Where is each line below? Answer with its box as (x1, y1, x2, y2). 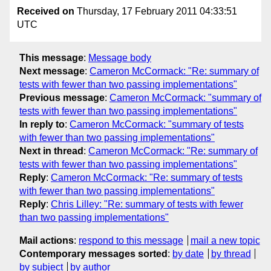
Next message (19, 65, 85, 76)
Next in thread (19, 145, 83, 156)
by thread (211, 248, 251, 259)
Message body (88, 52, 151, 63)
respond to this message (79, 235, 183, 246)
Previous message (19, 92, 105, 103)
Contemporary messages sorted (19, 248, 168, 259)
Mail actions (19, 235, 74, 246)
